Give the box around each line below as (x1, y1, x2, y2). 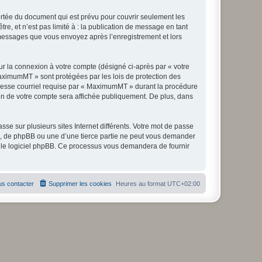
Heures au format (116, 180, 167, 187)
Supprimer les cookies (49, 180, 112, 187)
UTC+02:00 (167, 180, 200, 187)
